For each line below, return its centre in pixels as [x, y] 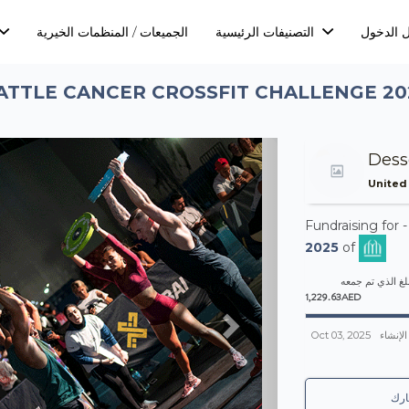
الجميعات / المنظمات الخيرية [112, 32]
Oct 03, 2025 [341, 335]
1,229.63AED [333, 297]
